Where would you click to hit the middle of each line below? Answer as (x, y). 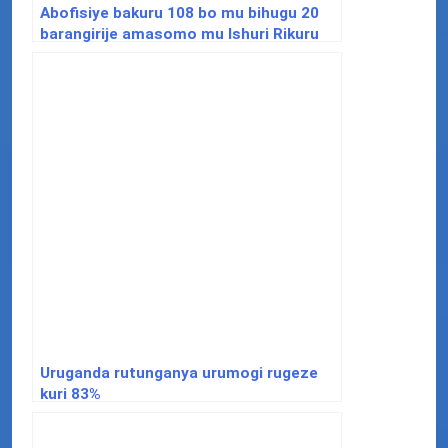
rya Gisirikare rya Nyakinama (144, 54)
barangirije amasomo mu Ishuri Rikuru (179, 33)
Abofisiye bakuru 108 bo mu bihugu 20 (179, 12)
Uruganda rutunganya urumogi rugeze (179, 372)
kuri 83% (70, 393)
